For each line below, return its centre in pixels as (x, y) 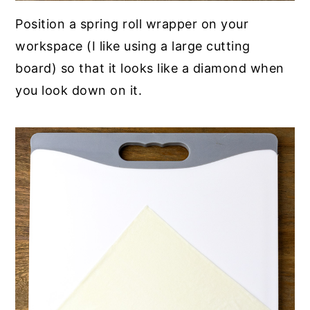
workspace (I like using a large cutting (133, 46)
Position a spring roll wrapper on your (132, 24)
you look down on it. (79, 91)
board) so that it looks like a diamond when (150, 69)
